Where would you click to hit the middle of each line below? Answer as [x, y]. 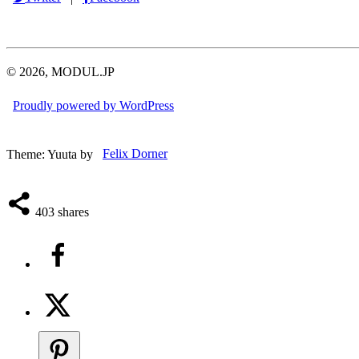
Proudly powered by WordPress [93, 106]
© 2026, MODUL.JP [61, 71]
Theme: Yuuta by [51, 154]
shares [73, 212]
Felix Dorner [135, 154]
